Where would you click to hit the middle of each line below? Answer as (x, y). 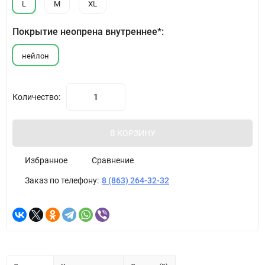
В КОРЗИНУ (132, 133)
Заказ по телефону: (62, 180)
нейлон (35, 56)
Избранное (46, 160)
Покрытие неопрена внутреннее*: (88, 32)
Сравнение (113, 160)
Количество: (36, 97)
